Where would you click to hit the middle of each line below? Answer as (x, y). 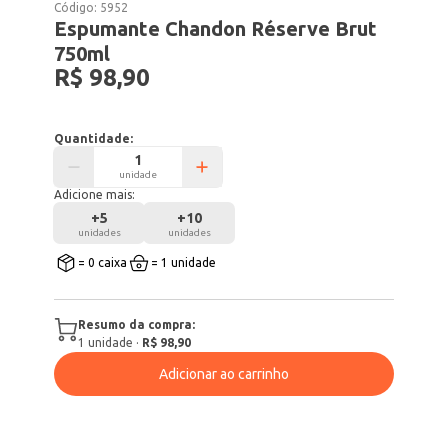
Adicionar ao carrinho (224, 374)
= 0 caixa (103, 262)
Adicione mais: (95, 194)
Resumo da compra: (137, 324)
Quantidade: (94, 138)
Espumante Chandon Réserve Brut (216, 28)
